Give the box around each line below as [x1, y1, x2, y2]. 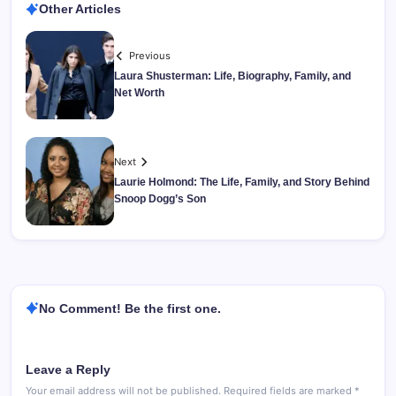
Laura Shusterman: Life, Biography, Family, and [114, 69, 351, 82]
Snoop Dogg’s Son [114, 192, 206, 205]
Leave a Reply [26, 362, 110, 377]
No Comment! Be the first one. [39, 301, 221, 316]
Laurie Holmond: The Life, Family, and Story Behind [114, 175, 369, 188]
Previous [129, 49, 171, 62]
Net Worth [114, 86, 164, 99]
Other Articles [39, 2, 121, 17]
